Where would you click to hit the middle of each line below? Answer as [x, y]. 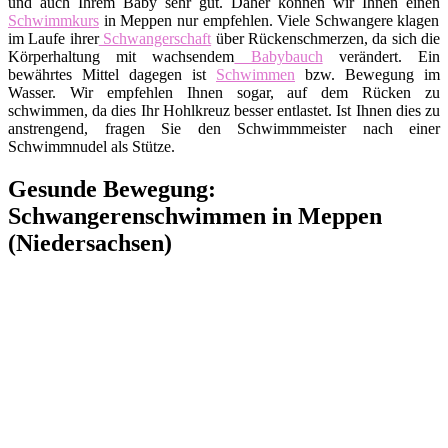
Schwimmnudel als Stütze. [91, 146]
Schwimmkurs [53, 20]
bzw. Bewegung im [367, 74]
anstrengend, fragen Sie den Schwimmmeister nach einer [224, 128]
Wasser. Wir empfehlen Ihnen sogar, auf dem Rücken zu [224, 92]
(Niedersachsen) [90, 242]
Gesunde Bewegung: [112, 188]
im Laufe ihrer [53, 38]
